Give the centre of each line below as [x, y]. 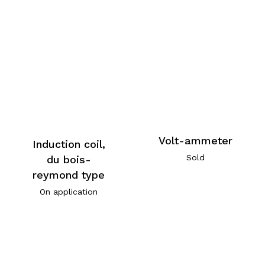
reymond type [69, 174]
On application [69, 191]
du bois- [69, 159]
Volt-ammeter [195, 140]
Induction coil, [69, 144]
